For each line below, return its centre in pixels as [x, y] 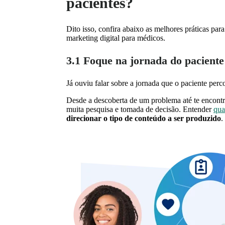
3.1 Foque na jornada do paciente [145, 61]
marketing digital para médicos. [116, 38]
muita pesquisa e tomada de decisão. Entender [140, 109]
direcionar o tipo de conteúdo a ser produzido [144, 119]
